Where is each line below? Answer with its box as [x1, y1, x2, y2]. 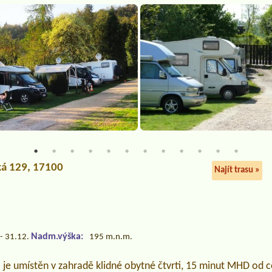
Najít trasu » [214, 166, 260, 175]
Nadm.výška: [31, 232, 84, 242]
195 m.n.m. [89, 233, 133, 242]
